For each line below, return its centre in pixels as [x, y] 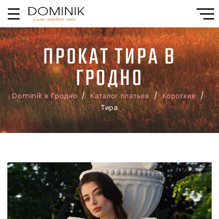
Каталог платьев [120, 96]
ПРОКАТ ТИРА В [109, 57]
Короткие [179, 96]
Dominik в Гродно [45, 96]
